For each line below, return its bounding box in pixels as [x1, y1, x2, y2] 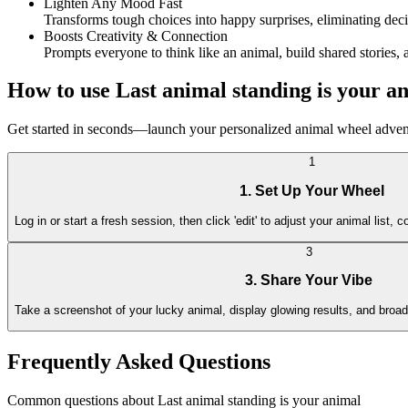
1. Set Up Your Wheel [240, 182, 384, 199]
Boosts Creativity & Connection [44, 27, 228, 44]
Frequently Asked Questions [7, 350, 270, 374]
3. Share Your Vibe [245, 272, 372, 289]
